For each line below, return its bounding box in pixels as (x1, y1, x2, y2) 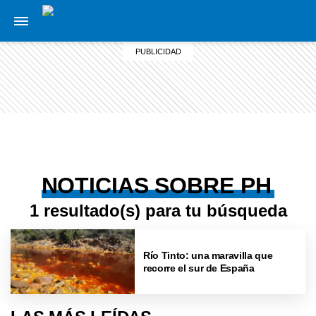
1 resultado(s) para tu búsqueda (29, 201, 287, 220)
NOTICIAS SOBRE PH (41, 173, 272, 198)
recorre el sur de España (143, 262, 255, 274)
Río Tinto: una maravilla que (143, 249, 273, 261)
